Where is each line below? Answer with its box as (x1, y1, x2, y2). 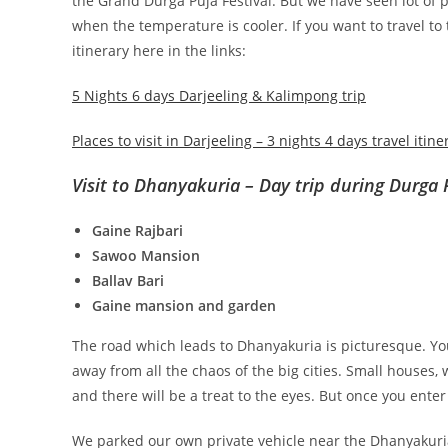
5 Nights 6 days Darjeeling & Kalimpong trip (72, 85, 366, 105)
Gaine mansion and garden (92, 295, 276, 315)
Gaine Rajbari (92, 220, 183, 240)
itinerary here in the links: (72, 40, 246, 60)
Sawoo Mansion (92, 245, 200, 265)
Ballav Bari (92, 270, 164, 290)
